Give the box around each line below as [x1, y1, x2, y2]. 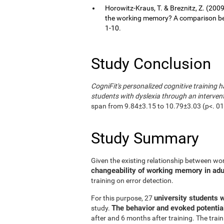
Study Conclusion [91, 54, 211, 73]
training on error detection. [91, 176, 173, 184]
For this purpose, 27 [91, 193, 154, 202]
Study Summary [91, 128, 199, 147]
